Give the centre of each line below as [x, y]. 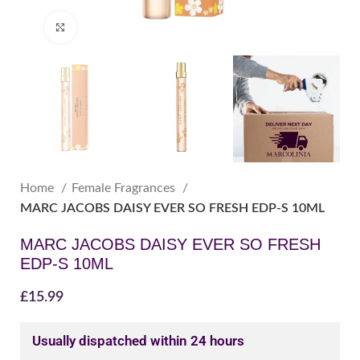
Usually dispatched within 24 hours [138, 340]
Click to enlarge [112, 27]
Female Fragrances [125, 188]
